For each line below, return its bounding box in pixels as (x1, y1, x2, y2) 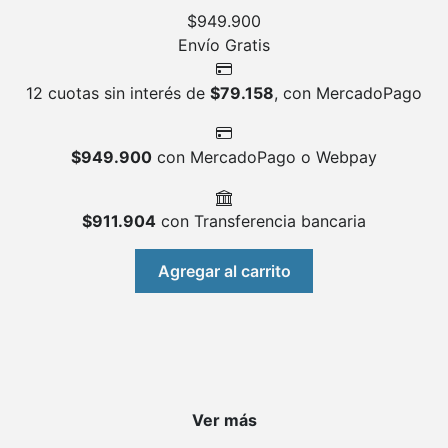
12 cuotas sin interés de (26, 83, 210, 104)
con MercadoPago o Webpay (152, 147, 377, 168)
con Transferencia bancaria (156, 211, 366, 232)
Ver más (191, 410, 257, 431)
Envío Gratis (178, 35, 270, 56)
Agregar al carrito (157, 260, 291, 281)
